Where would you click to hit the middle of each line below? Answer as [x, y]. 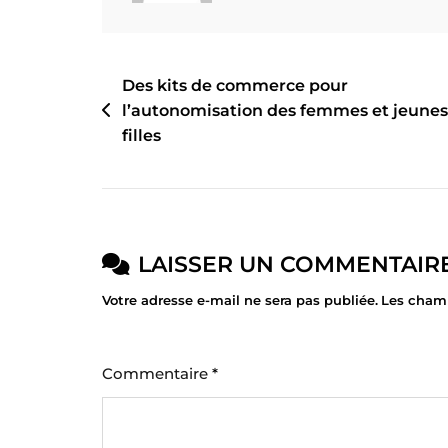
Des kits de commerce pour [235, 85]
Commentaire [157, 373]
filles [141, 135]
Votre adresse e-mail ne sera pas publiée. [240, 299]
